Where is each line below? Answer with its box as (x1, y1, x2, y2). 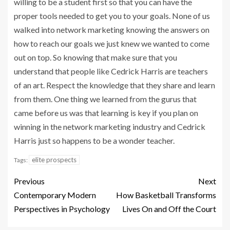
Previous (14, 176, 45, 186)
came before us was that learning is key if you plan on (14, 107, 198, 118)
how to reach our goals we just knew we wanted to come (14, 38, 209, 48)
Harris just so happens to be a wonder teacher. (14, 135, 175, 145)
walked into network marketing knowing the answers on (14, 24, 209, 34)
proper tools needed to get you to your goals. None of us (14, 10, 210, 21)
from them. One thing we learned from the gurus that (14, 93, 197, 104)
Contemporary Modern (14, 189, 96, 200)
